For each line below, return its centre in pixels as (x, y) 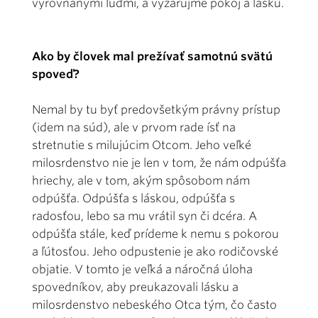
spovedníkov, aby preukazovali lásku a (135, 287)
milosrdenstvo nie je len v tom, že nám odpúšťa (159, 163)
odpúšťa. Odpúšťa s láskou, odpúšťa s (133, 199)
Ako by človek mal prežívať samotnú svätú (152, 57)
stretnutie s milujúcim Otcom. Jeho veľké (142, 146)
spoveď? (56, 75)
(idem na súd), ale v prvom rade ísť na (134, 128)
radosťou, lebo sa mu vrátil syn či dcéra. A (144, 216)
